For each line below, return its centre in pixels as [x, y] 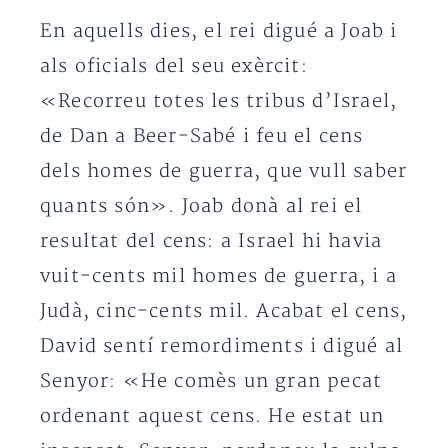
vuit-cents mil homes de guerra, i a [219, 276]
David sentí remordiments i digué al [222, 346]
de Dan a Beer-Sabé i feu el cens [202, 136]
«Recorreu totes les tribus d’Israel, [219, 101]
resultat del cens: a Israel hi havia [211, 241]
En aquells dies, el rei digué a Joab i [219, 31]
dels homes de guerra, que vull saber [224, 171]
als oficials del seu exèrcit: [174, 66]
